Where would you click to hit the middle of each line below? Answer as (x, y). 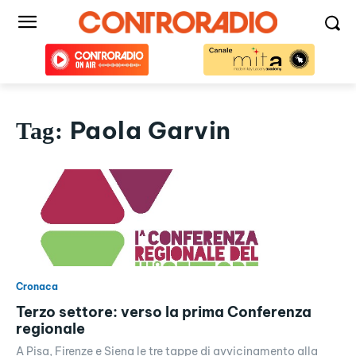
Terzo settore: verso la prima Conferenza (164, 312)
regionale (50, 329)
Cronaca (37, 287)
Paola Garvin (150, 130)
